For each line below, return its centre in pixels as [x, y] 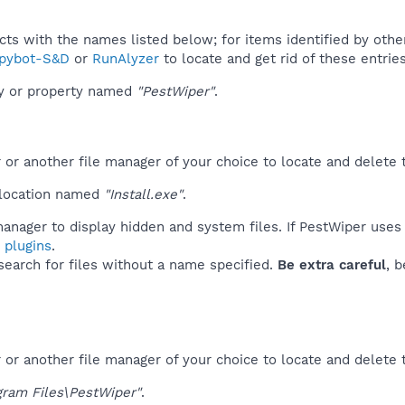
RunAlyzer [126, 58]
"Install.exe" [143, 194]
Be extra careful [332, 264]
